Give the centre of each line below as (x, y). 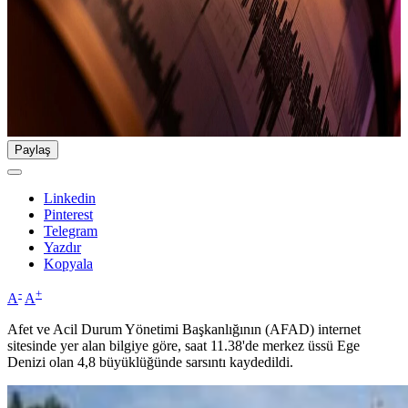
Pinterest (68, 215)
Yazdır (62, 248)
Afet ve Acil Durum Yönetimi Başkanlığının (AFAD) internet (184, 330)
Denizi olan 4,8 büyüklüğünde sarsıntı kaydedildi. (150, 362)
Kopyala (68, 264)
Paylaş (33, 150)
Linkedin (70, 199)
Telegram (71, 231)
